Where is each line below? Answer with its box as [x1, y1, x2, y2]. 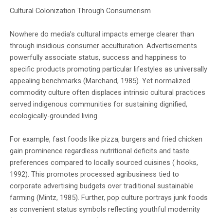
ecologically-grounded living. [10, 111, 99, 121]
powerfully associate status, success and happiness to [10, 53, 186, 62]
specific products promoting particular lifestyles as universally [10, 65, 207, 74]
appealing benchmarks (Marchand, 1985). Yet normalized [10, 76, 190, 86]
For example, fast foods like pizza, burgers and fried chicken [10, 135, 202, 144]
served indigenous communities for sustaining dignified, [10, 100, 187, 109]
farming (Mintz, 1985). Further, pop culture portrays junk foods [10, 193, 208, 202]
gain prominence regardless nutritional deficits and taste [10, 146, 189, 156]
